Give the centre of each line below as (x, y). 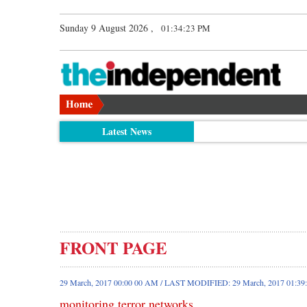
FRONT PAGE (113, 247)
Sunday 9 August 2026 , (107, 28)
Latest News (126, 131)
